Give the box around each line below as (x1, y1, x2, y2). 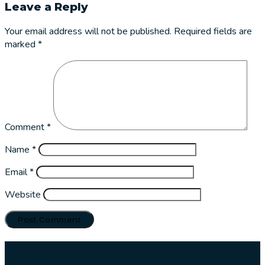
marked (5, 37, 38, 51)
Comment (5, 120, 47, 134)
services (5, 250, 43, 260)
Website (5, 188, 41, 201)
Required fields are (174, 24, 252, 38)
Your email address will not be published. (5, 24, 172, 38)
